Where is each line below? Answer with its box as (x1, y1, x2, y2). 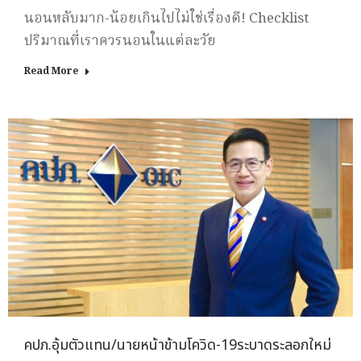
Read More (24, 63, 78, 79)
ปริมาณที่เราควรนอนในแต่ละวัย (24, 30, 216, 52)
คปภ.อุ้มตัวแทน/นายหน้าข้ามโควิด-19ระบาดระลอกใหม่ (24, 334, 331, 356)
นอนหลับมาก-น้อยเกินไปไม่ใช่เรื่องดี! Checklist (24, 7, 309, 30)
